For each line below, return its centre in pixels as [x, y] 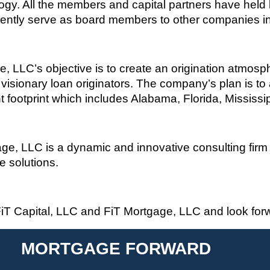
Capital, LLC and [57, 211]
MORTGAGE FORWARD [116, 248]
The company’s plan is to [202, 83]
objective [69, 68]
